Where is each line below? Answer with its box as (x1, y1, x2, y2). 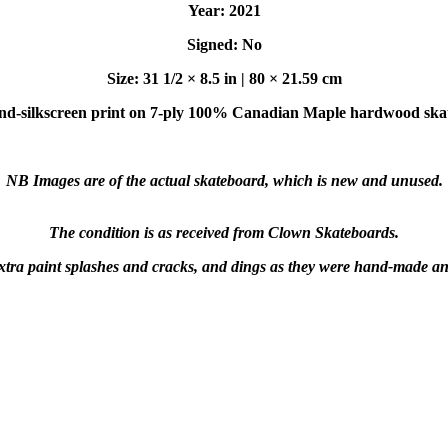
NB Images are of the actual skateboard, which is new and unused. (5, 171, 443, 189)
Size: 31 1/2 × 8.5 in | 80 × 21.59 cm (106, 69, 342, 87)
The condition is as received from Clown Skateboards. (49, 223, 399, 241)
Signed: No (186, 35, 262, 53)
